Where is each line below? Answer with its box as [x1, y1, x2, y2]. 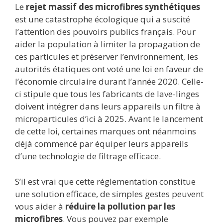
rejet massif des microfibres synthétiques [26, 1, 200, 13]
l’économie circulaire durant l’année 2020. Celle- [15, 76, 204, 88]
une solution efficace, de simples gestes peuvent [15, 188, 204, 200]
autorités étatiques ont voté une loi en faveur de [15, 63, 203, 75]
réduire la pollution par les [65, 200, 175, 212]
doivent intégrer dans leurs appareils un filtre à [15, 101, 201, 112]
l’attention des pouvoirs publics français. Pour [15, 26, 196, 38]
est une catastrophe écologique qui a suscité [15, 13, 190, 25]
